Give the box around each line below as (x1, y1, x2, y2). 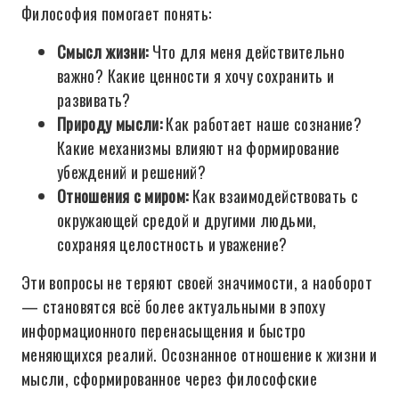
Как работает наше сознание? (162, 112, 362, 135)
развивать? (57, 88, 131, 111)
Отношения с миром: (57, 184, 189, 208)
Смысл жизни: (57, 40, 149, 63)
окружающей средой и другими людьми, (57, 208, 317, 232)
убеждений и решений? (57, 160, 207, 183)
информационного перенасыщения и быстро (21, 319, 306, 342)
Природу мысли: (57, 112, 163, 135)
